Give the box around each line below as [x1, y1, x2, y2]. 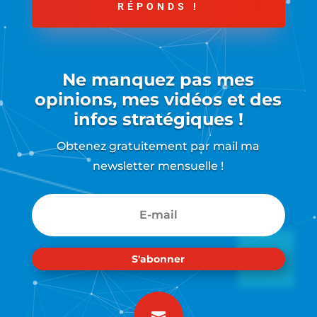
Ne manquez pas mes [62, 69, 255, 91]
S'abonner [132, 252, 185, 265]
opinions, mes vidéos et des [35, 89, 282, 110]
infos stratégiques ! [73, 109, 243, 130]
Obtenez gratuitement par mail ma [57, 139, 260, 154]
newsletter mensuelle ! [93, 159, 224, 173]
